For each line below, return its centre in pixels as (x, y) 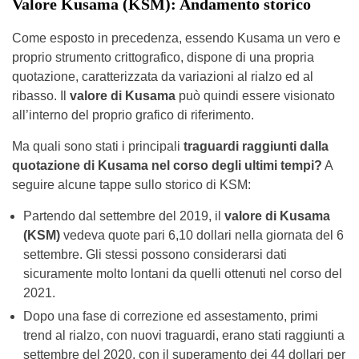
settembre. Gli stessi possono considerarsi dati (155, 254)
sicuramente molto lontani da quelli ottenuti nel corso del (183, 273)
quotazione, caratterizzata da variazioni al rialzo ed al (163, 76)
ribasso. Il (41, 95)
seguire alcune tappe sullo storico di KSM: (131, 184)
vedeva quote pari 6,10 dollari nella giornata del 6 (202, 235)
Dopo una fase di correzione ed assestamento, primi (171, 316)
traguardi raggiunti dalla (254, 146)
